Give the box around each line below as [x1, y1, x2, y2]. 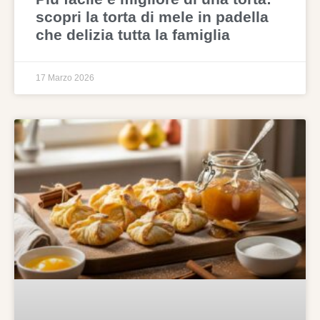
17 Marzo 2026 [36, 73, 94, 83]
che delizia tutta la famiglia [36, 26, 230, 43]
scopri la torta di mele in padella [36, 9, 269, 25]
